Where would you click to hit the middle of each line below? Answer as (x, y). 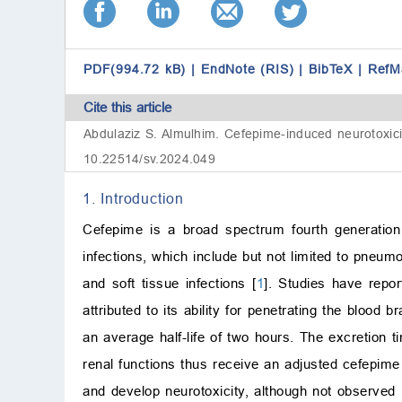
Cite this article (127, 108)
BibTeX (331, 70)
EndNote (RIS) (248, 70)
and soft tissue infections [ (170, 284)
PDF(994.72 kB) (135, 70)
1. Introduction (133, 199)
